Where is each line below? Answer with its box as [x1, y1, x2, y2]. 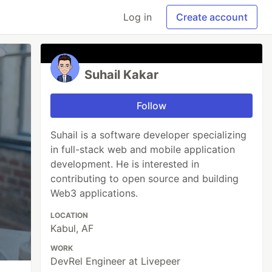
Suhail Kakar [84, 67, 159, 82]
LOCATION [50, 211, 89, 220]
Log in [123, 11, 152, 23]
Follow [137, 100, 167, 112]
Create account [176, 11, 248, 23]
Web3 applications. [50, 187, 138, 199]
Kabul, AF [50, 222, 94, 234]
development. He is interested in [50, 158, 200, 170]
